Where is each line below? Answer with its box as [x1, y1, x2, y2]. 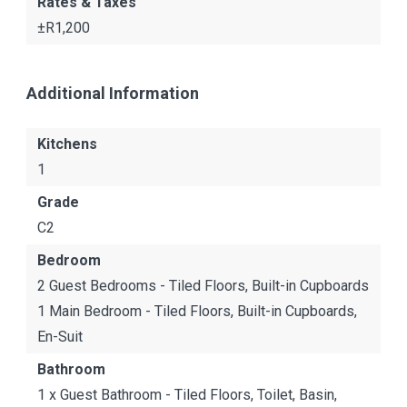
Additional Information [26, 84, 199, 103]
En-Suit [37, 328, 83, 345]
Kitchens [37, 135, 97, 153]
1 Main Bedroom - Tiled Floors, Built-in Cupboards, [37, 303, 357, 320]
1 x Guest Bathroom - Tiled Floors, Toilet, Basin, [37, 386, 337, 403]
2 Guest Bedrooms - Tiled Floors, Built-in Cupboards [37, 277, 369, 294]
